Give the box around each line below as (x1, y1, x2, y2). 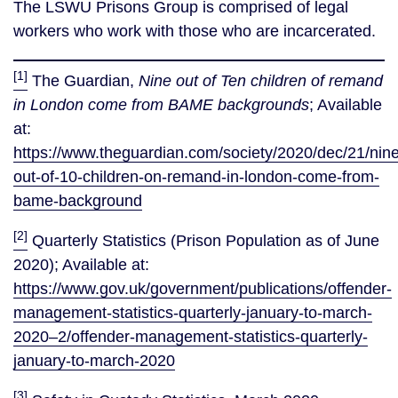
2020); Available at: (13, 256, 149, 274)
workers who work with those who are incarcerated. (13, 22, 376, 40)
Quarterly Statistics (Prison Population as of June (28, 232, 379, 250)
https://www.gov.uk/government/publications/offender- (13, 280, 392, 298)
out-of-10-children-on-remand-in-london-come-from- (13, 168, 379, 186)
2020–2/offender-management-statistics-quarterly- (13, 328, 368, 346)
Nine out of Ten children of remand (139, 72, 383, 90)
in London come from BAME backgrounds (13, 96, 309, 114)
